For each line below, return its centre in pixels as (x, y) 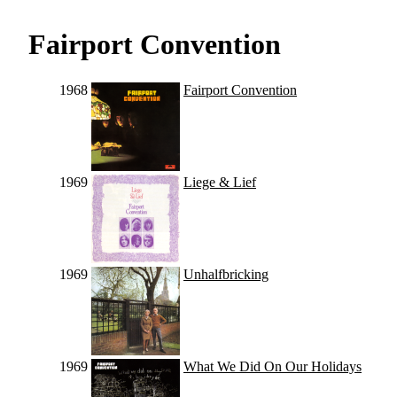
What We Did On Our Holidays (272, 367)
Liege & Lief (220, 183)
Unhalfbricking (226, 275)
